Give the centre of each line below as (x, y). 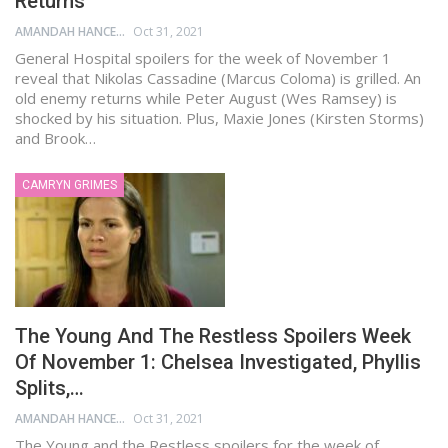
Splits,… (49, 388)
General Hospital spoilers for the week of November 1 (203, 57)
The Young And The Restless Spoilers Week (213, 336)
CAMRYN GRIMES (69, 184)
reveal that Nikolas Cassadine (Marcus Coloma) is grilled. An (218, 77)
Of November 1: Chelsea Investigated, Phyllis (218, 362)
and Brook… (55, 137)
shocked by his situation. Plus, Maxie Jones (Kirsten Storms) (219, 117)
